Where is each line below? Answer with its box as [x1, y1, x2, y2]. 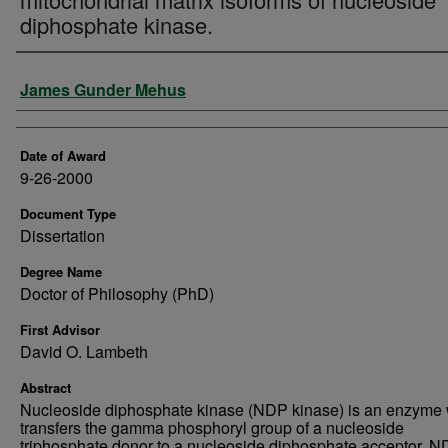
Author [16, 61, 96, 108]
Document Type [20, 204, 116, 223]
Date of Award [20, 146, 106, 165]
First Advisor [20, 320, 100, 339]
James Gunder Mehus [20, 78, 186, 101]
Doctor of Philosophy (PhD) [20, 282, 214, 305]
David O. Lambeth [20, 340, 148, 363]
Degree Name [20, 262, 102, 281]
